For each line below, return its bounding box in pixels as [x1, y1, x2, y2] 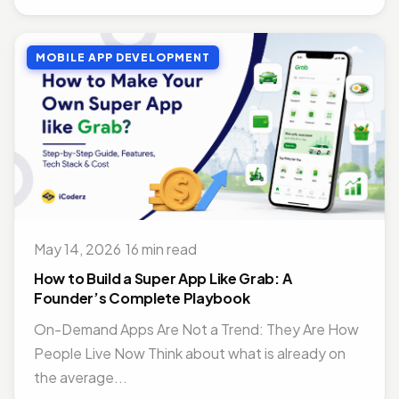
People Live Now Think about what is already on [34, 344, 346, 362]
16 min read [126, 240, 197, 258]
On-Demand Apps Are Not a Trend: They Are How [34, 320, 359, 338]
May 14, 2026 [34, 240, 121, 258]
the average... [34, 368, 127, 387]
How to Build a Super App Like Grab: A [34, 269, 292, 288]
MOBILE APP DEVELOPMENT [36, 51, 211, 64]
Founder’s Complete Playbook [34, 289, 250, 307]
